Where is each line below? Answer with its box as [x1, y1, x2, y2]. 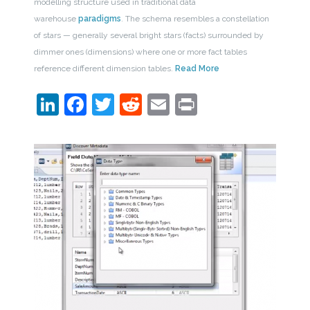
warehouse [33, 13, 78, 24]
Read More [174, 63, 219, 73]
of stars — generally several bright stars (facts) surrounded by [33, 30, 264, 40]
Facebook [86, 91, 185, 117]
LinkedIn [58, 91, 145, 117]
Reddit [141, 91, 209, 117]
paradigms [77, 13, 121, 24]
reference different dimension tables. [33, 63, 175, 73]
